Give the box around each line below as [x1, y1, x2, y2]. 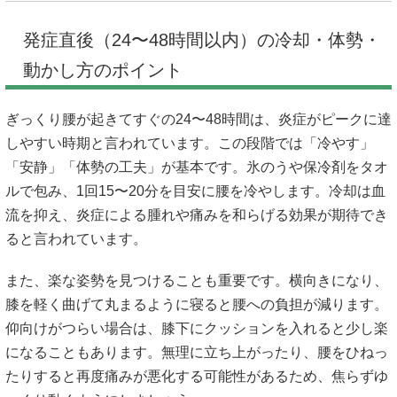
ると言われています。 [5, 231, 147, 247]
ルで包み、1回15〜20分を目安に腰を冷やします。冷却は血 [5, 183, 385, 199]
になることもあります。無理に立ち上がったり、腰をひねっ [5, 344, 388, 360]
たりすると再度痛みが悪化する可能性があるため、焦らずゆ [5, 368, 388, 384]
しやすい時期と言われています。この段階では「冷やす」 [5, 136, 374, 152]
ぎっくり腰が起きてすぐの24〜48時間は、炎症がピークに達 [5, 112, 392, 128]
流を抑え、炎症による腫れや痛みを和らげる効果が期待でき [5, 207, 388, 223]
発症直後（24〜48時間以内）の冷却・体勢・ [23, 30, 381, 51]
